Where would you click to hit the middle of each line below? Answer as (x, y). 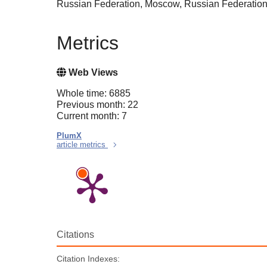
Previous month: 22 (97, 105)
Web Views (92, 73)
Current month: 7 (92, 116)
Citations (75, 235)
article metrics (82, 145)
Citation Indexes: (88, 259)
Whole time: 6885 (94, 94)
